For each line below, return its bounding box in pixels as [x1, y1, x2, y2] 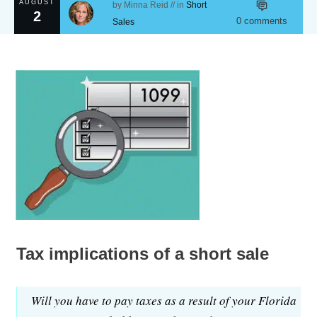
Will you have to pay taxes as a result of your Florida [31, 292, 296, 309]
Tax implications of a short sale [16, 243, 269, 263]
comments [241, 16, 288, 27]
